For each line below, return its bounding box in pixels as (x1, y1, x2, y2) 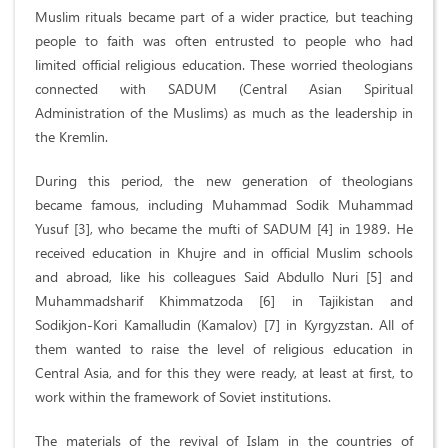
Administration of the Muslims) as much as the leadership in (35, 103, 413, 123)
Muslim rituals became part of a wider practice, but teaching (35, 7, 413, 27)
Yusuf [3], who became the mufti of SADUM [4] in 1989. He (35, 219, 413, 239)
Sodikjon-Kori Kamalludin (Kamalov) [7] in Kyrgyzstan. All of (35, 315, 413, 335)
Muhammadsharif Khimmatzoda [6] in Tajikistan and (35, 291, 413, 311)
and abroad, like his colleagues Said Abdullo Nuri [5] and (35, 267, 413, 287)
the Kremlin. (35, 127, 108, 147)
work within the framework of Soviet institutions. (35, 387, 331, 407)
